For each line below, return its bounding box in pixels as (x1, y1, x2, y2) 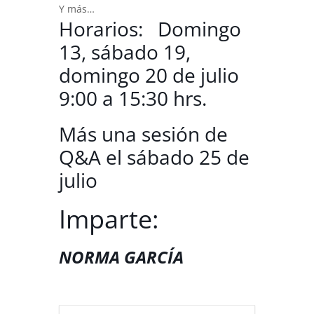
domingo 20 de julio (59, 62, 239, 89)
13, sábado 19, (59, 39, 191, 66)
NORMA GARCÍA (59, 245, 184, 269)
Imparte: (59, 202, 158, 237)
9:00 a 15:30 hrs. (59, 85, 207, 112)
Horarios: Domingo (59, 15, 241, 43)
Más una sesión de (59, 121, 228, 148)
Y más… (59, 2, 95, 16)
